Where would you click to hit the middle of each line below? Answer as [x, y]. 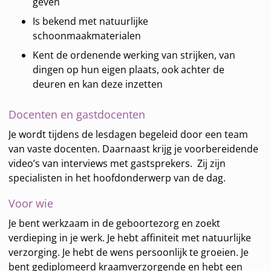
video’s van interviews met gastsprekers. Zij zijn [117, 164]
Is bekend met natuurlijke [91, 21]
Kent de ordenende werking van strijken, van [134, 55]
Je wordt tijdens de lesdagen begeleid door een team [129, 135]
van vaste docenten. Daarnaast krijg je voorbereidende [134, 149]
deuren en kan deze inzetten [98, 84]
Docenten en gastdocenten [77, 115]
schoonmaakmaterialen [87, 36]
